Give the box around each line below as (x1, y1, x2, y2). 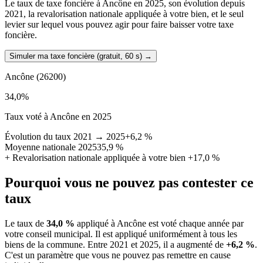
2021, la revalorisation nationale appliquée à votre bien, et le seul (5, 9, 244, 19)
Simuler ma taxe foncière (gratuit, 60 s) (9, 52, 142, 61)
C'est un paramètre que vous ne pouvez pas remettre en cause (5, 250, 231, 261)
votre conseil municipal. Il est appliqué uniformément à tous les (5, 229, 237, 240)
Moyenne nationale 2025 (5, 142, 97, 153)
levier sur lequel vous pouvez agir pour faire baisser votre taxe (5, 19, 234, 30)
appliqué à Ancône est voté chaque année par (75, 218, 244, 229)
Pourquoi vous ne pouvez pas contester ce (5, 175, 254, 191)
